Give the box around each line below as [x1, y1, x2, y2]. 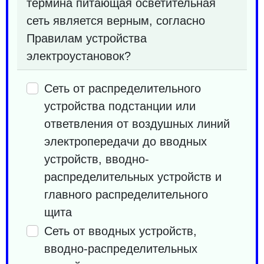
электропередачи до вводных [44, 134, 207, 148]
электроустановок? [27, 49, 131, 62]
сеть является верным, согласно [27, 14, 205, 27]
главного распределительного [44, 187, 208, 201]
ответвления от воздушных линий [44, 117, 230, 130]
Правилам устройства [27, 31, 147, 45]
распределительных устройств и [44, 170, 222, 183]
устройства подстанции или [44, 99, 196, 113]
